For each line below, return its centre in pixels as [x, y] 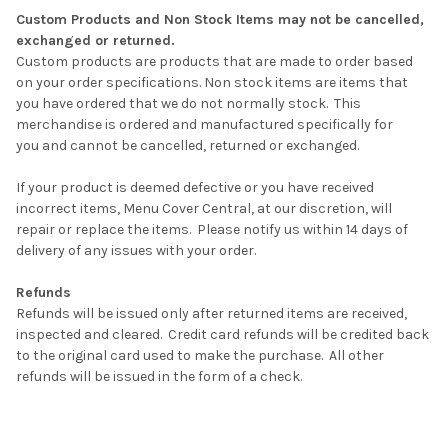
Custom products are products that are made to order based [214, 61]
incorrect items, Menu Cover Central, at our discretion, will [204, 208]
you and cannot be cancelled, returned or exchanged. [187, 145]
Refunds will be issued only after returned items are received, [211, 313]
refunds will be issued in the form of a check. [159, 376]
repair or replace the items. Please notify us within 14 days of [212, 229]
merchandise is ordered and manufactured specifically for [204, 124]
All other [356, 355]
